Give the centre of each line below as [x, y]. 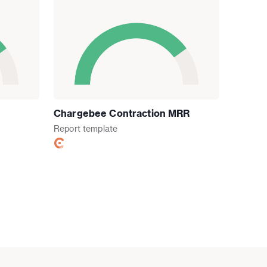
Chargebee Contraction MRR [122, 113]
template [100, 129]
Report [67, 129]
